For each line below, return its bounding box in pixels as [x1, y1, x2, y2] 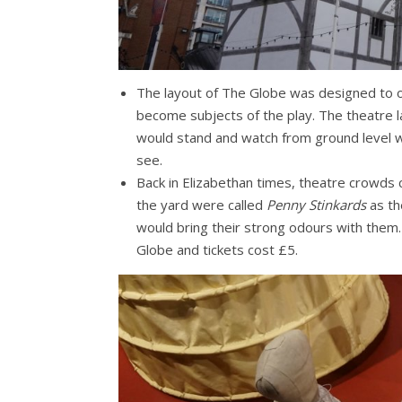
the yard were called [136, 196, 267, 214]
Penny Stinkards [267, 196, 366, 214]
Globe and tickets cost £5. [136, 240, 298, 259]
